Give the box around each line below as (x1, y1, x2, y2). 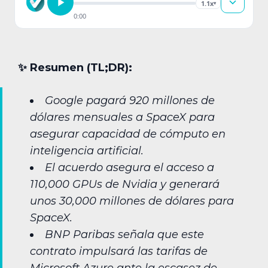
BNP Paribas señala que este (45, 228, 204, 242)
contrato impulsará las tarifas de (30, 245, 208, 258)
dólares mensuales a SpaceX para (30, 111, 215, 124)
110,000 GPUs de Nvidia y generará (30, 178, 220, 191)
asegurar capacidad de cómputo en (30, 127, 226, 141)
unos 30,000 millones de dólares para (30, 194, 234, 208)
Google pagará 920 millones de (45, 94, 215, 108)
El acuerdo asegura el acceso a (45, 161, 214, 175)
